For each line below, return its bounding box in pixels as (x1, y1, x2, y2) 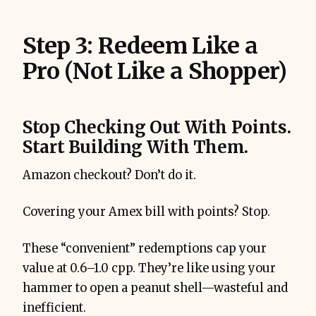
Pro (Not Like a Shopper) (23, 57, 287, 86)
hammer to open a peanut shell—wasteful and (23, 281, 288, 296)
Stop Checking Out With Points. (23, 116, 291, 139)
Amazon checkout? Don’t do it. (23, 168, 196, 183)
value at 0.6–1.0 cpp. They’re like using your (23, 261, 276, 276)
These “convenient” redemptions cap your (23, 241, 267, 257)
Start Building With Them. (23, 136, 249, 159)
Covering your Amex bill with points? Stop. (23, 205, 270, 220)
